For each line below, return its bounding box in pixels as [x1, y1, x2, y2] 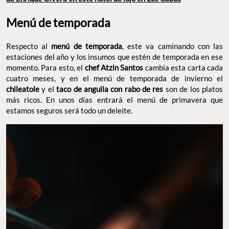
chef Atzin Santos [84, 63, 144, 73]
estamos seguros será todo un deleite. [6, 106, 134, 116]
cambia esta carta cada [143, 63, 223, 73]
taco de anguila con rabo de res [56, 84, 166, 94]
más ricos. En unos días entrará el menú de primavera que [6, 95, 223, 105]
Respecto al [6, 41, 52, 51]
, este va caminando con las [122, 41, 223, 51]
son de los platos [165, 84, 223, 94]
